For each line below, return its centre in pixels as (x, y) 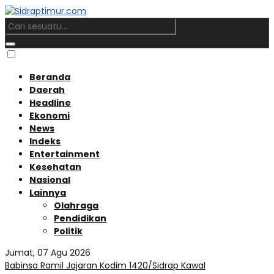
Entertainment (65, 154)
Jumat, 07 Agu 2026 (48, 253)
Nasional (50, 180)
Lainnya (48, 193)
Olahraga (76, 206)
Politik (68, 231)
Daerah (47, 90)
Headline (50, 103)
